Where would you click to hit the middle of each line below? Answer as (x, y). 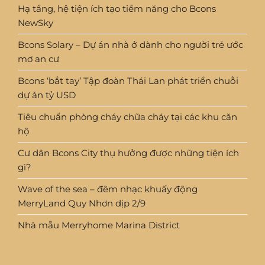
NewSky (35, 23)
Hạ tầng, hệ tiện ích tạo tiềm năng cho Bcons (117, 9)
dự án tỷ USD (47, 95)
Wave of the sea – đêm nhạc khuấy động (108, 189)
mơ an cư (38, 59)
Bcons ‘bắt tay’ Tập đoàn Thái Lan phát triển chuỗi (128, 81)
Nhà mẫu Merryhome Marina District (99, 225)
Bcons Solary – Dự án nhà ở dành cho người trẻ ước (130, 45)
